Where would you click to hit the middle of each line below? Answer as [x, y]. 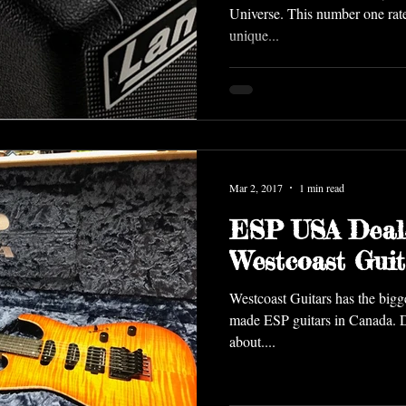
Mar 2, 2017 [256, 188]
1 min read [322, 188]
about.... [252, 341]
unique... [254, 34]
